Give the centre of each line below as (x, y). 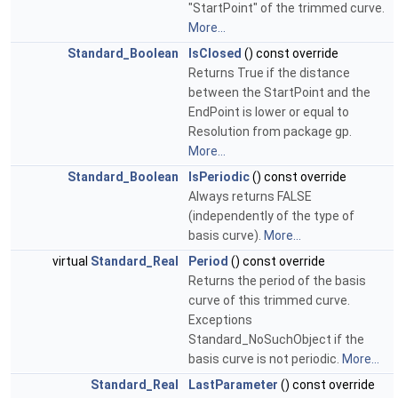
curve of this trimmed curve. (269, 301)
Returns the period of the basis (277, 281)
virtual (72, 262)
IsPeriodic (219, 177)
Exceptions (220, 320)
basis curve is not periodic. (265, 359)
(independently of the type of (271, 216)
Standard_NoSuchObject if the (276, 340)
